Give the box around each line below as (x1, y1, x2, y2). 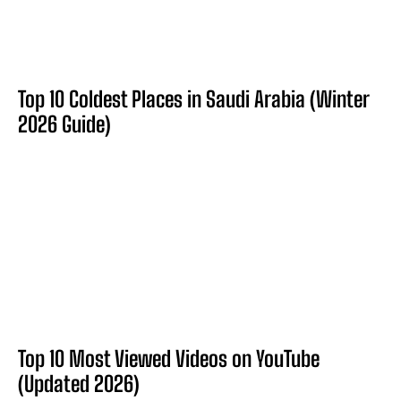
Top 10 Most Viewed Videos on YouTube (18, 345, 320, 371)
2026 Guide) (18, 110, 111, 137)
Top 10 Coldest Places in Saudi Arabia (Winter (18, 85, 370, 112)
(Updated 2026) (18, 370, 140, 397)
